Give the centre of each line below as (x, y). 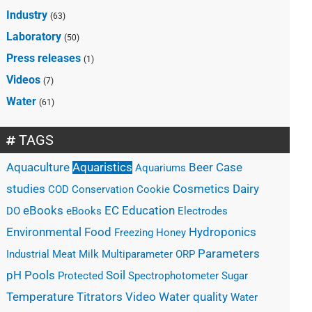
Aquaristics (103, 167)
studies (26, 188)
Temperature (40, 297)
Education (149, 210)
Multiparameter (138, 254)
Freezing (134, 232)
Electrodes (203, 211)
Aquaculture (38, 167)
